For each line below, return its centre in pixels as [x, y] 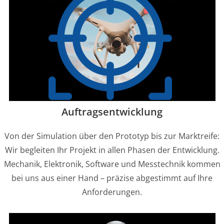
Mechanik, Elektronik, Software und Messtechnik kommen [112, 164]
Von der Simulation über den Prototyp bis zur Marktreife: [112, 136]
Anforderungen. [112, 192]
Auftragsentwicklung [112, 112]
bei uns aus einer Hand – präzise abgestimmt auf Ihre [112, 178]
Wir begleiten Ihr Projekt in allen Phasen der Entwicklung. [112, 150]
